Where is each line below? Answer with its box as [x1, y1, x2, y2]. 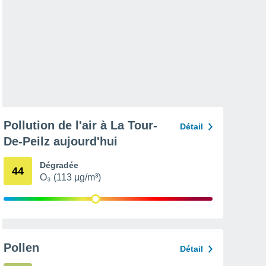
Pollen [4, 241, 39, 254]
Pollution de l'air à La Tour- [4, 119, 157, 132]
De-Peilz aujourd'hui [4, 135, 118, 148]
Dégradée [40, 160, 78, 170]
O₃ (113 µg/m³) [40, 172, 101, 182]
